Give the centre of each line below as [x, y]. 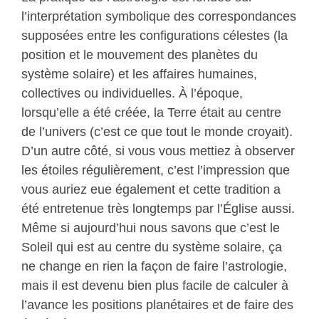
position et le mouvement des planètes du [139, 54]
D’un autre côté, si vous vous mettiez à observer [158, 151]
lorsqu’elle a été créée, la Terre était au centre [151, 112]
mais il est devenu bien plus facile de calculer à [155, 285]
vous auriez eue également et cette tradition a [151, 189]
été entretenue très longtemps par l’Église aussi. [158, 208]
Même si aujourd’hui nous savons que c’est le [150, 228]
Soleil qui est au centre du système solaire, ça [151, 247]
